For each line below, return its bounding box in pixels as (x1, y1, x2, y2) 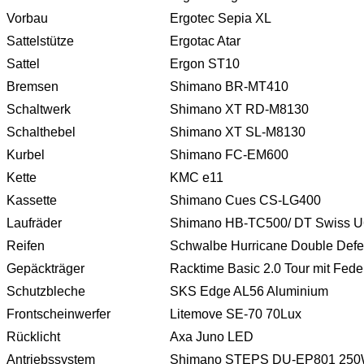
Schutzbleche (6, 284, 85, 298)
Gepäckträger (6, 261, 84, 275)
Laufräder (6, 215, 62, 230)
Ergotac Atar (170, 33, 240, 48)
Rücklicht (6, 329, 60, 344)
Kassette (6, 193, 57, 207)
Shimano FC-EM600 (170, 147, 288, 162)
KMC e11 (170, 170, 223, 184)
